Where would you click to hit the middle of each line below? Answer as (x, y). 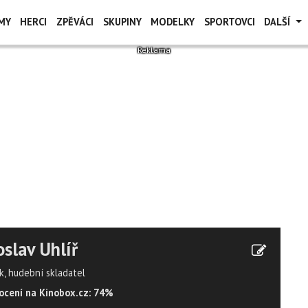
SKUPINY (122, 22)
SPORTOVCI (229, 22)
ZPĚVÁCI (75, 22)
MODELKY (173, 22)
